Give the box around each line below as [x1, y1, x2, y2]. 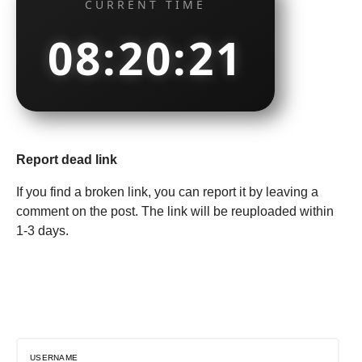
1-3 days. [16, 224, 69, 238]
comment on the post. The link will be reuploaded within [16, 204, 334, 218]
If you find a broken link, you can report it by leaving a [16, 185, 318, 199]
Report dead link [16, 153, 117, 166]
